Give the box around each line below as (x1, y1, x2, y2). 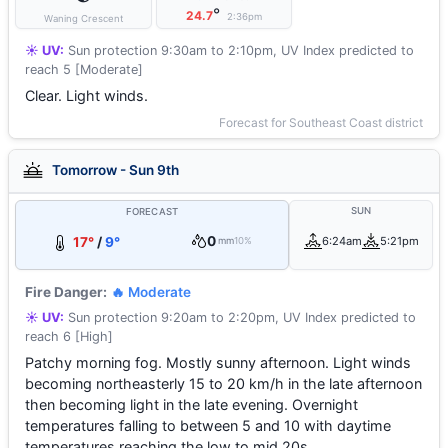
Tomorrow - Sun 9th (49, 161, 179, 178)
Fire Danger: (25, 284, 107, 300)
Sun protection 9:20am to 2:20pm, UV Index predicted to (64, 310, 416, 325)
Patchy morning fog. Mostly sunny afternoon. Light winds (25, 354, 411, 371)
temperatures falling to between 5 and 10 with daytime (25, 417, 391, 434)
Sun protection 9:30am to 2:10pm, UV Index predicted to (64, 43, 414, 58)
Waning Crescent (43, 13, 123, 24)
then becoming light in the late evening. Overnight (25, 396, 358, 413)
